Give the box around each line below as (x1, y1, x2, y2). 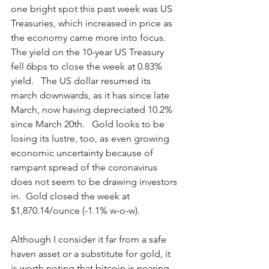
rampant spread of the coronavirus (11, 161, 160, 173)
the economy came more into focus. (11, 31, 171, 43)
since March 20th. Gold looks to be (11, 118, 167, 130)
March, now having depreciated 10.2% (11, 103, 175, 115)
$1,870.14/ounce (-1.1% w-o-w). (11, 204, 145, 216)
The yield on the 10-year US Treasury (11, 46, 166, 58)
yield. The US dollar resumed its (11, 74, 153, 86)
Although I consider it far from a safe (11, 233, 169, 245)
